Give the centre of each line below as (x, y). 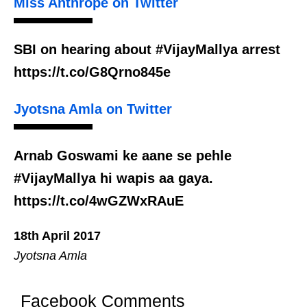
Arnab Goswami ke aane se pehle (123, 156)
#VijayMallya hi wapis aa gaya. (113, 179)
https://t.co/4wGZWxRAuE (99, 201)
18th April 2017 (57, 236)
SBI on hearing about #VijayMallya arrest (147, 50)
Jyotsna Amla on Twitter (93, 109)
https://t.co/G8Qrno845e (92, 72)
